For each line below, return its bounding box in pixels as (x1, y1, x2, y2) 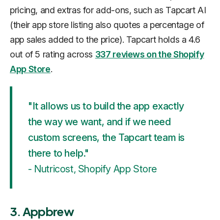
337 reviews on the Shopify (95, 49, 204, 60)
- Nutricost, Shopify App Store (28, 163, 157, 175)
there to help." (28, 147, 89, 160)
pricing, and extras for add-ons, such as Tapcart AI (10, 5, 206, 16)
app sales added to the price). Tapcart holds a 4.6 (10, 34, 201, 45)
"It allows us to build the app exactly (28, 100, 184, 112)
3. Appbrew (10, 204, 74, 219)
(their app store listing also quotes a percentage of (10, 20, 204, 30)
